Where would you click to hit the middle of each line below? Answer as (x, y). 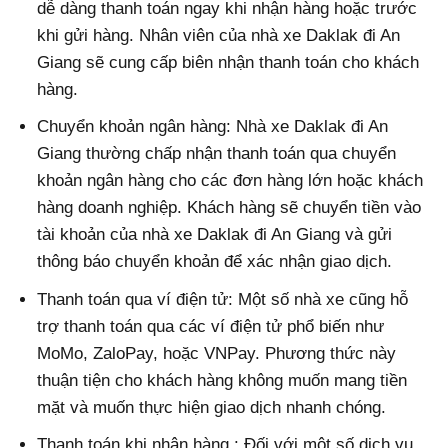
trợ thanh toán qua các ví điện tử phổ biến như (211, 326)
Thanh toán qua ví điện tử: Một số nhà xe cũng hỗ (223, 299)
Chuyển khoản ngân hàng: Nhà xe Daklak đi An (213, 127)
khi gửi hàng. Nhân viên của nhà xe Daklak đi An (219, 36)
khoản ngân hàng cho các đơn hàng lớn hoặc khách (230, 181)
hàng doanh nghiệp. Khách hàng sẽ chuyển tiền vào (229, 208)
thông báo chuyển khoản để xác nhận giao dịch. (215, 262)
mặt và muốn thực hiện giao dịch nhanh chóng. (212, 407)
